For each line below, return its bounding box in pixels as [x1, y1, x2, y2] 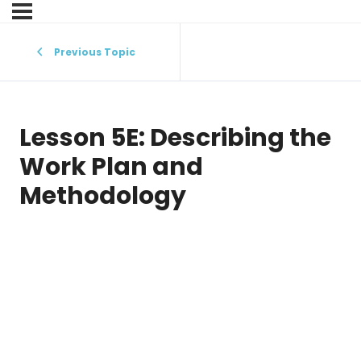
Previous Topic [53, 45, 135, 59]
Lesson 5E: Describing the [19, 121, 331, 156]
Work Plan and [19, 150, 203, 185]
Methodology [19, 179, 186, 214]
